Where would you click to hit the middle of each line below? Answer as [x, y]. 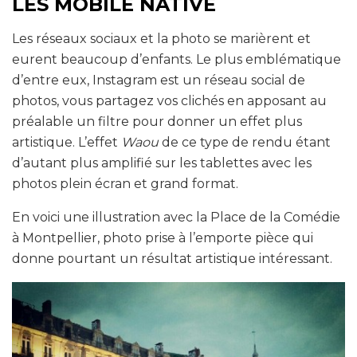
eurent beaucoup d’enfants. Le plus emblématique [177, 59]
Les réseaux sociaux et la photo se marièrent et [161, 38]
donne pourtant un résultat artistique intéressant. [172, 258]
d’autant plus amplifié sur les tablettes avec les [162, 163]
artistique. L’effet [67, 142]
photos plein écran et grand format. [125, 183]
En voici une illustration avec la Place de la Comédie [176, 217]
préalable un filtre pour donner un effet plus [157, 121]
